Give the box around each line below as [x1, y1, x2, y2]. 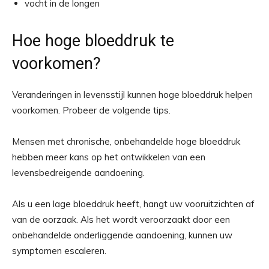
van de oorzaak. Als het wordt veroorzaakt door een [12, 214, 230, 226]
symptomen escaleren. [12, 245, 106, 257]
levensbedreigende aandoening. [12, 167, 145, 179]
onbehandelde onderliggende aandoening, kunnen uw [12, 229, 232, 241]
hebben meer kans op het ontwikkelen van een [12, 151, 205, 163]
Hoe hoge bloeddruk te [12, 31, 174, 51]
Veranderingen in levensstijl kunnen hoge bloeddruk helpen [12, 89, 253, 101]
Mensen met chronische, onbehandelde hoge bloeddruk [12, 136, 240, 148]
